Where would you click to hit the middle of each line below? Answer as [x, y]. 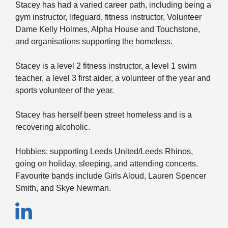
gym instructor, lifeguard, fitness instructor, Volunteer [108, 17]
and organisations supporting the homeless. [94, 42]
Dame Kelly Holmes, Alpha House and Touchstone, [108, 30]
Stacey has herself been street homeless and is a [104, 115]
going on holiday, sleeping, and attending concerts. [107, 164]
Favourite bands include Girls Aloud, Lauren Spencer [111, 176]
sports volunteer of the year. [65, 91]
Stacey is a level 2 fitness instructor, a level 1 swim [106, 66]
